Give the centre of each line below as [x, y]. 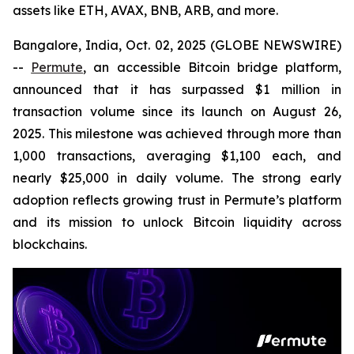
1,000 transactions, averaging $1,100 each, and [177, 156]
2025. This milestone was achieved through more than [177, 134]
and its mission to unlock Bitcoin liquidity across [177, 222]
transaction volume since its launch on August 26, [177, 111]
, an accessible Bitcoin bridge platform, [213, 67]
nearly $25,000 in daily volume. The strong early [177, 178]
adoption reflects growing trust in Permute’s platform [177, 200]
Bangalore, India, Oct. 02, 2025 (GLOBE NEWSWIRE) [177, 45]
